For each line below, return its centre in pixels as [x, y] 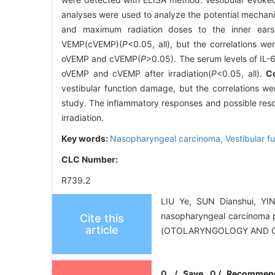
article [102, 230]
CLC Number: [91, 160]
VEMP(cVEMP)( [92, 44]
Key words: [86, 139]
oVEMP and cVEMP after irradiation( [136, 74]
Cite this [102, 219]
